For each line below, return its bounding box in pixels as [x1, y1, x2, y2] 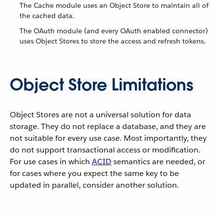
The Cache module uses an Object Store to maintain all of [20, 1, 209, 10]
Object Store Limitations [10, 74, 194, 95]
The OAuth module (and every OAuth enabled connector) [20, 26, 208, 35]
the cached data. [20, 11, 74, 20]
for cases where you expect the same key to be [10, 168, 179, 178]
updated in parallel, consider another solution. [10, 180, 179, 190]
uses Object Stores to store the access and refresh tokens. [20, 37, 206, 45]
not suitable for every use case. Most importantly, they [10, 133, 207, 143]
